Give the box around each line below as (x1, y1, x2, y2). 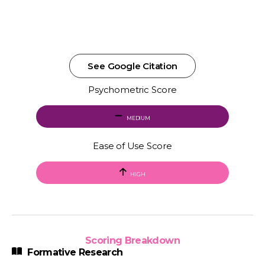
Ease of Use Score (93, 140, 172, 151)
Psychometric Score (88, 84, 177, 95)
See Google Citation (88, 60, 177, 72)
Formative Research (24, 247, 123, 258)
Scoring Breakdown (85, 235, 180, 246)
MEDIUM (125, 115, 150, 121)
